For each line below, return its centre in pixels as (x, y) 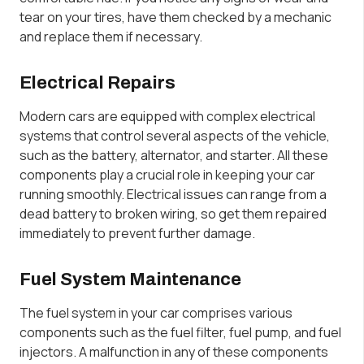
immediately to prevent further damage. (137, 233)
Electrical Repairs (97, 82)
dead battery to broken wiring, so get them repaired (173, 213)
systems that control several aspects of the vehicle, (175, 135)
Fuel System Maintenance (130, 279)
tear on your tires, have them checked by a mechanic (175, 17)
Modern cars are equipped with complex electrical (167, 116)
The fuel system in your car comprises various (156, 312)
